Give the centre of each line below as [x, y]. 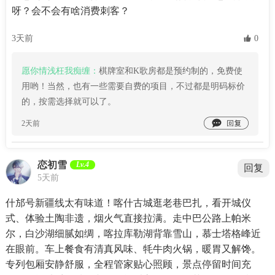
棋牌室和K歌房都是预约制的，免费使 [170, 71]
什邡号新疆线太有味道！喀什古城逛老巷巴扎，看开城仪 [128, 203]
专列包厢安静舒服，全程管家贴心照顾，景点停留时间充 [128, 265]
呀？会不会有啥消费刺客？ [70, 11]
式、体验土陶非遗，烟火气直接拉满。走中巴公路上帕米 [128, 219]
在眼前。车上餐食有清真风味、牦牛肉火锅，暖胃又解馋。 [133, 249]
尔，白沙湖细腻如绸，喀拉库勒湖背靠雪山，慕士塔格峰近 [133, 234]
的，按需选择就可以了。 [68, 102]
